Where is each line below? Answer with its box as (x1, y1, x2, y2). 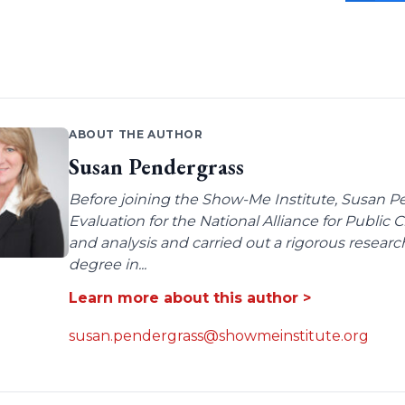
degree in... (68, 256, 146, 274)
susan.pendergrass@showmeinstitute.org (68, 327, 369, 345)
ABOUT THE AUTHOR (68, 127, 203, 142)
